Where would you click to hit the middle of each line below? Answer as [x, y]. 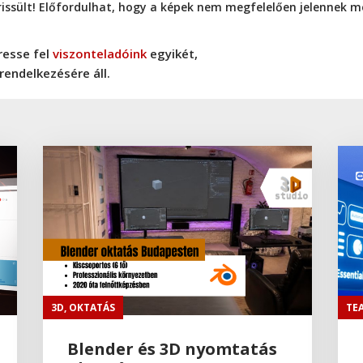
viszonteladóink [100, 53]
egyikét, [174, 53]
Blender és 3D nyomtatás [173, 348]
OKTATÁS [92, 307]
